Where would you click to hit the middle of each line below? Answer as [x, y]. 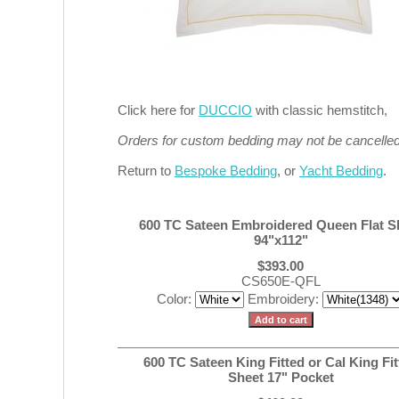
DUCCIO [225, 110]
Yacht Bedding [341, 171]
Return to [146, 171]
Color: [176, 299]
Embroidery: [285, 299]
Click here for [158, 110]
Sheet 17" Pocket [281, 377]
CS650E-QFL [281, 281]
